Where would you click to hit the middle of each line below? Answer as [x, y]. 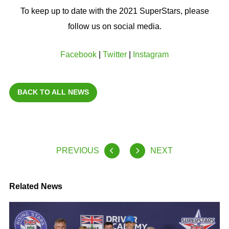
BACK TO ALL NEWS [53, 92]
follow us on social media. [114, 26]
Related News [36, 187]
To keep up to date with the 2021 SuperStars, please [114, 11]
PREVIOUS [78, 151]
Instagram [151, 55]
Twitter [115, 55]
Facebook [78, 55]
